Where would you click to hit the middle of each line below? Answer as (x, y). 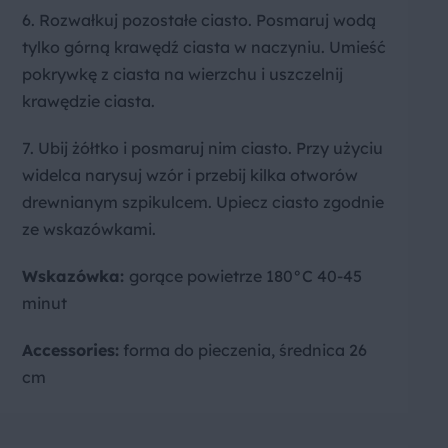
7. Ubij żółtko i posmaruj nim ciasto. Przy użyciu (202, 148)
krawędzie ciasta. (88, 101)
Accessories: (70, 350)
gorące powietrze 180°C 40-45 (245, 276)
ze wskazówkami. (89, 229)
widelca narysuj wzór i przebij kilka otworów (190, 175)
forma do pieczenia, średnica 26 (243, 350)
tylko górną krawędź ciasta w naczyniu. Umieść (204, 47)
